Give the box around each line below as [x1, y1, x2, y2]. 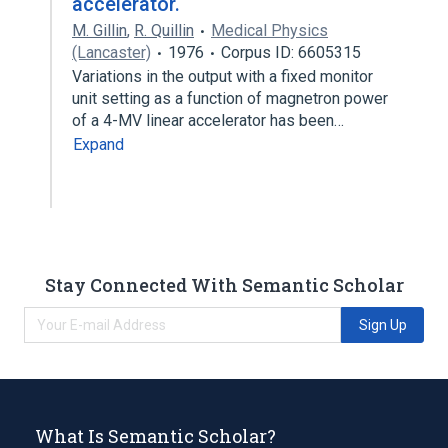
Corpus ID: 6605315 [221, 43, 361, 62]
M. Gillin [72, 21, 127, 40]
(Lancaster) [72, 43, 151, 62]
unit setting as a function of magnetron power [72, 89, 388, 108]
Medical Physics [211, 21, 328, 40]
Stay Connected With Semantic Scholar [44, 272, 404, 297]
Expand [73, 135, 124, 154]
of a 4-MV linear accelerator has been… [72, 111, 348, 130]
